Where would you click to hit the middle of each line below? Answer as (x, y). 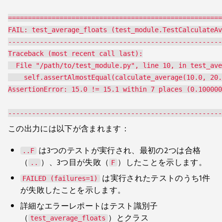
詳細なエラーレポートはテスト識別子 (89, 206)
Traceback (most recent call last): (75, 54)
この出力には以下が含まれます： (69, 129)
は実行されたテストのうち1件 (155, 178)
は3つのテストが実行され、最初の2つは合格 (119, 151)
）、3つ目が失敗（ (75, 163)
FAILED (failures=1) (60, 178)
